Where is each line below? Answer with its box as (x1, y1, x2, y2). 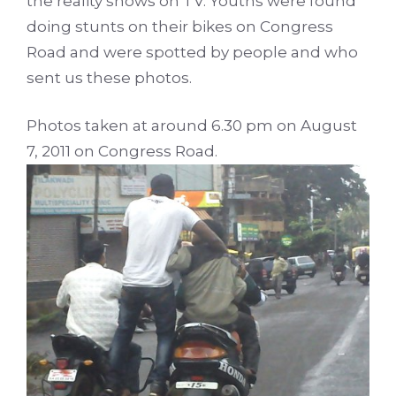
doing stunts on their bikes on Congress (27, 17, 333, 35)
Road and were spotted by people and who (27, 42, 358, 61)
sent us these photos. (27, 68, 192, 87)
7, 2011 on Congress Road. (27, 142, 217, 161)
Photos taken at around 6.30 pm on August (27, 117, 357, 135)
